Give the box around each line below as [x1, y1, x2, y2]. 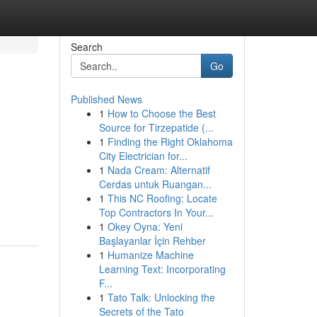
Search [70, 40, 103, 54]
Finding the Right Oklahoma [107, 134, 233, 149]
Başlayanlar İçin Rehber [98, 234, 206, 248]
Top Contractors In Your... [98, 205, 214, 219]
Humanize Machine [107, 248, 194, 262]
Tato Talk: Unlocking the [107, 290, 215, 304]
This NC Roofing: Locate [107, 191, 217, 205]
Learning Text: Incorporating [98, 262, 226, 276]
